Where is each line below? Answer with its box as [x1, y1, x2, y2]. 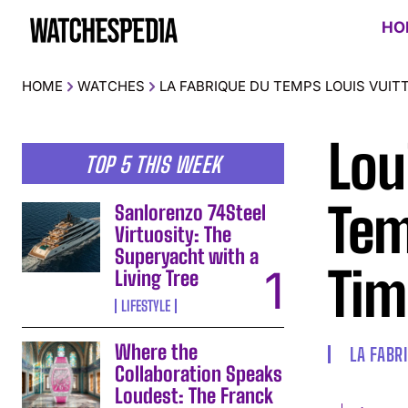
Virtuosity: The [115, 221, 232, 247]
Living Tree [115, 265, 199, 291]
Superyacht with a [115, 243, 260, 269]
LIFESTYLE [121, 296, 171, 314]
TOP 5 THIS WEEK [85, 150, 221, 178]
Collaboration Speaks [115, 361, 283, 386]
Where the [115, 339, 199, 364]
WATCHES [77, 76, 145, 95]
